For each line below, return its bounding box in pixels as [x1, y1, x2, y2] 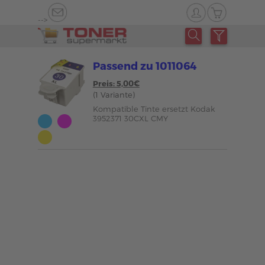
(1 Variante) [92, 90, 135, 99]
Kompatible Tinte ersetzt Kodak [92, 104, 215, 114]
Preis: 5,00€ [92, 79, 140, 88]
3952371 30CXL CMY [92, 114, 168, 123]
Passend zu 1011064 [92, 59, 196, 72]
